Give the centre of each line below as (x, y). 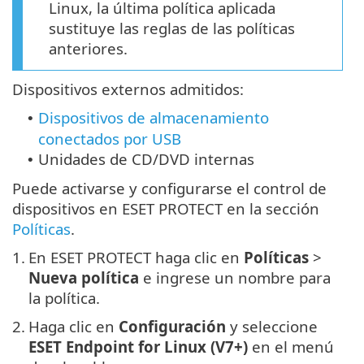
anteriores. (88, 49)
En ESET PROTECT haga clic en (136, 258)
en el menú (291, 347)
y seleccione (272, 327)
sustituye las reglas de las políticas (172, 28)
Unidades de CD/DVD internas (146, 159)
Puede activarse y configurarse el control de (169, 188)
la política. (64, 298)
